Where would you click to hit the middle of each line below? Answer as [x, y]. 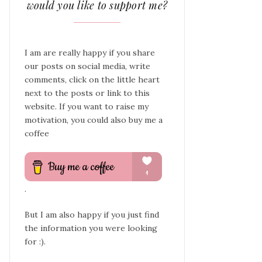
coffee [37, 133]
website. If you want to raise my [87, 106]
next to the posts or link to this [87, 93]
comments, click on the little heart [92, 80]
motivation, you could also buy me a [94, 120]
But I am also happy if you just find [92, 215]
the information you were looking [91, 228]
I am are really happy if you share [90, 53]
